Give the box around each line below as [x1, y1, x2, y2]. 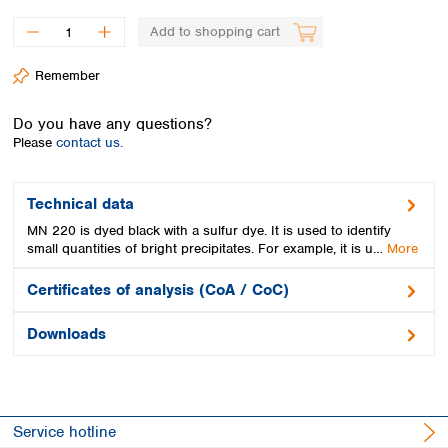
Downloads [27, 324, 106, 344]
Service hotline [13, 422, 116, 442]
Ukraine [187, 91, 234, 108]
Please [13, 133, 56, 151]
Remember [35, 67, 100, 84]
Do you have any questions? [13, 113, 212, 134]
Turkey [187, 68, 227, 85]
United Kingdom [187, 114, 286, 131]
